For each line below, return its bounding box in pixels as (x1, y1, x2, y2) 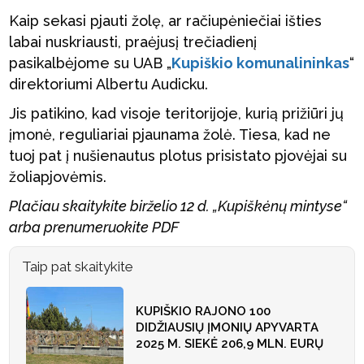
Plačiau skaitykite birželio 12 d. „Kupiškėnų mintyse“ (9, 197, 348, 214)
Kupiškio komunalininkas (171, 54, 350, 71)
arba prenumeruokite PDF (9, 219, 180, 236)
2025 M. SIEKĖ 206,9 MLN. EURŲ (136, 336, 324, 351)
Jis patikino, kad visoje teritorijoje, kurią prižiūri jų (9, 105, 344, 122)
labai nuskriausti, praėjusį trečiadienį (9, 33, 258, 50)
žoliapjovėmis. (9, 168, 107, 185)
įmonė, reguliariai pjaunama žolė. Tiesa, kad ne (9, 126, 331, 143)
